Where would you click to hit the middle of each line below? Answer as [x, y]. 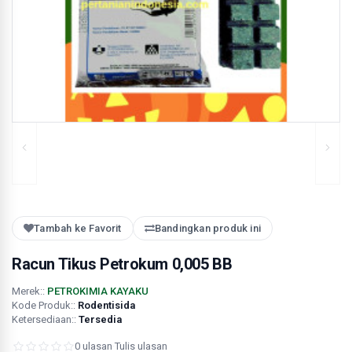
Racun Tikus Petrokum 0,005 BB [122, 264]
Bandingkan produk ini [207, 228]
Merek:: [29, 291]
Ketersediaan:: [45, 319]
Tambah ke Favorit [78, 228]
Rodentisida [106, 305]
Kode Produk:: [45, 305]
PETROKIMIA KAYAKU [98, 291]
